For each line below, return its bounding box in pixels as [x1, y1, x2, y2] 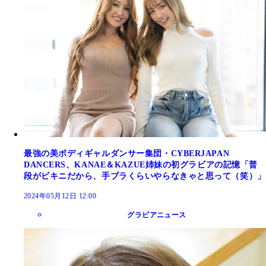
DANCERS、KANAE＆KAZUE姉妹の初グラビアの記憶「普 [24, 160, 258, 169]
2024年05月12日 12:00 [24, 191, 97, 200]
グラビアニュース [127, 210, 186, 219]
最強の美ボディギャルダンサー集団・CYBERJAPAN [24, 148, 230, 158]
